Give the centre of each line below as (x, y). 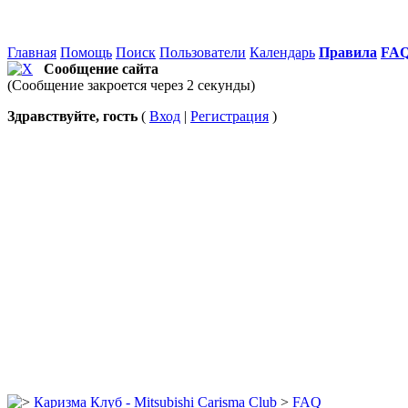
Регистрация (229, 116)
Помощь (86, 52)
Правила (348, 52)
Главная (32, 52)
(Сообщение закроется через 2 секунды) (131, 85)
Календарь (282, 52)
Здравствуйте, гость (72, 116)
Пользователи (203, 52)
